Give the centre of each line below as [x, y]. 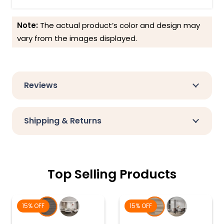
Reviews [41, 85]
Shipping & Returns [63, 120]
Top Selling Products [112, 174]
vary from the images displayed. [77, 38]
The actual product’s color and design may [120, 25]
